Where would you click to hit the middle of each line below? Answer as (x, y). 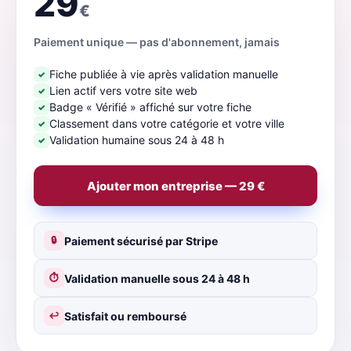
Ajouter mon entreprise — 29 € (175, 186)
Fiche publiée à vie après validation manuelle (164, 74)
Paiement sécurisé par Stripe (141, 241)
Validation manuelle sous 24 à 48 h (157, 278)
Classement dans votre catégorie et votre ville (167, 123)
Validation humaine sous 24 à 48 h (137, 140)
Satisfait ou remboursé (125, 316)
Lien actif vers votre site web (123, 90)
